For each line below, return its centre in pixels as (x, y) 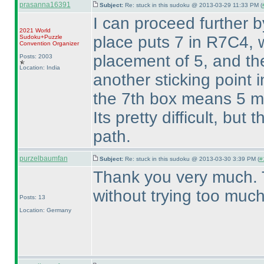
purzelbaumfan (43, 159)
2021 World (35, 30)
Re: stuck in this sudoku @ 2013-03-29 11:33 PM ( (193, 5)
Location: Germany (45, 210)
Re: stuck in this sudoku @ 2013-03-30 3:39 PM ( (192, 159)
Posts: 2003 (36, 56)
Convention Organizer (49, 43)
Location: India (39, 67)
